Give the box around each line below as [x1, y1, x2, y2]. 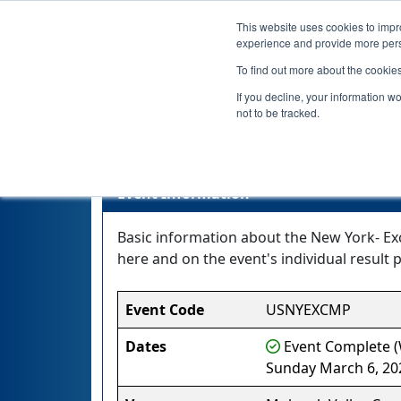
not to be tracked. [236, 105, 320, 120]
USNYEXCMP [266, 300, 351, 320]
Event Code [125, 300, 204, 320]
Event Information [117, 183, 250, 203]
